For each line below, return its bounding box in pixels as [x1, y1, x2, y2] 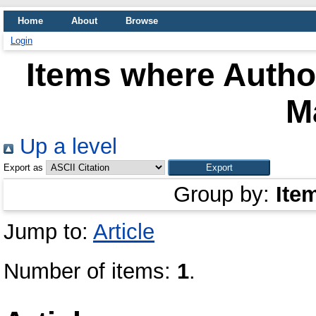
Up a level [13, 134, 117, 159]
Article [93, 219, 154, 244]
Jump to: [4, 219, 93, 244]
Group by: [174, 182, 276, 207]
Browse [126, 16, 158, 26]
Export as [4, 162, 43, 173]
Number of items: [4, 259, 177, 284]
